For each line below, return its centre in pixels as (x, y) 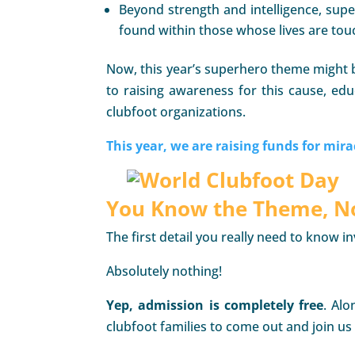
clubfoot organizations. (176, 112)
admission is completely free (231, 305)
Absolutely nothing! (164, 271)
